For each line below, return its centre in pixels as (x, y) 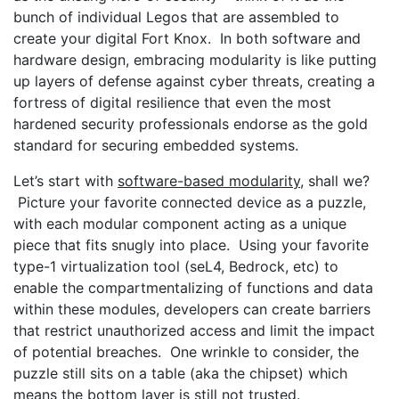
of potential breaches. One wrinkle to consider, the (186, 352)
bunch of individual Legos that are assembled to (176, 17)
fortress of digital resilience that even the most (172, 102)
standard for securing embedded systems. (156, 145)
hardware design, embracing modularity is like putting (195, 60)
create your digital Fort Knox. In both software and (187, 38)
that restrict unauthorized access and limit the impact (194, 330)
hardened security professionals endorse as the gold (191, 124)
